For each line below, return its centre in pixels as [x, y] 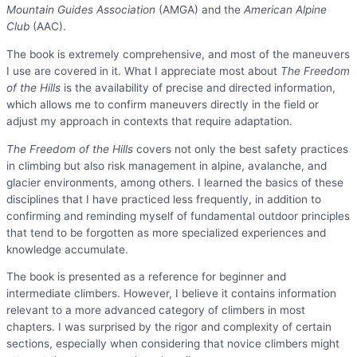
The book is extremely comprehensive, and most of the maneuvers [178, 55]
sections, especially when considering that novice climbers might [173, 344]
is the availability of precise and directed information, [198, 88]
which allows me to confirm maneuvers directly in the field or [163, 105]
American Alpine [285, 10]
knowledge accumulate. [67, 249]
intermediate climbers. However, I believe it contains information [171, 294]
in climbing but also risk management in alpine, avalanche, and [167, 165]
